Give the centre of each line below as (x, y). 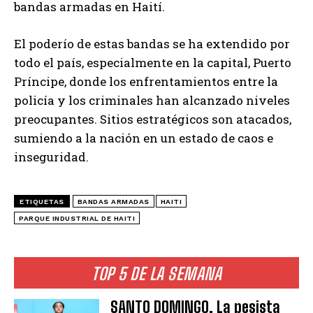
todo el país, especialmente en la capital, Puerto (153, 62)
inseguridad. (51, 156)
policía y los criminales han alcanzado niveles (152, 100)
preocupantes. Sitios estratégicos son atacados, (153, 119)
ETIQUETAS (42, 201)
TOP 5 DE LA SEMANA (156, 273)
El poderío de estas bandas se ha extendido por (152, 43)
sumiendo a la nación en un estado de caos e (144, 138)
